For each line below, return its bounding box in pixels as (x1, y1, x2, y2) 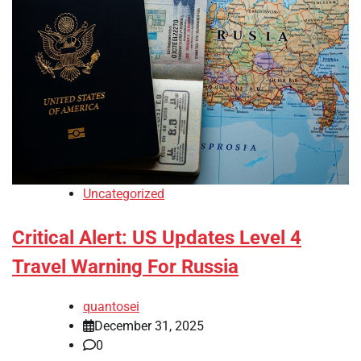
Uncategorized (83, 186, 164, 202)
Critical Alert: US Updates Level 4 (12, 226, 301, 250)
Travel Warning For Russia (12, 255, 239, 279)
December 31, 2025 (94, 317, 204, 334)
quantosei (83, 298, 139, 314)
